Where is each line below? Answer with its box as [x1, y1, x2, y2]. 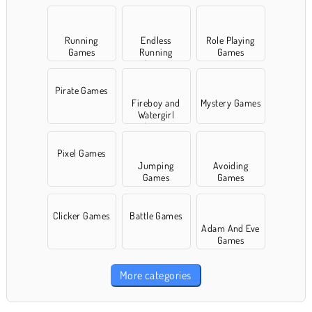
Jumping [138, 159, 174, 171]
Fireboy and [132, 96, 180, 109]
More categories [119, 267, 192, 282]
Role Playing [206, 33, 255, 46]
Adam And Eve [201, 221, 260, 234]
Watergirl [137, 108, 175, 120]
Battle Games [130, 209, 182, 221]
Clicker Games [53, 209, 110, 221]
